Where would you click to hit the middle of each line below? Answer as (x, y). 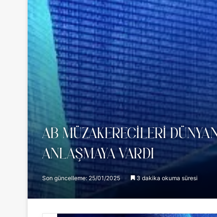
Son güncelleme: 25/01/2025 (81, 178)
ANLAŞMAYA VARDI (98, 155)
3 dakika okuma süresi (166, 178)
